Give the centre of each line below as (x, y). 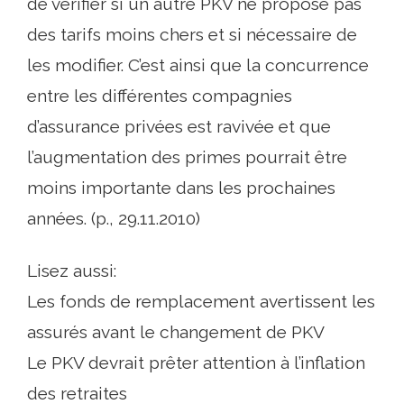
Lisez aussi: (72, 271)
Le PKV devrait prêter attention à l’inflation (196, 363)
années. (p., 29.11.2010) (114, 218)
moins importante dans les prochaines (181, 188)
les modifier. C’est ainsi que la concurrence (198, 65)
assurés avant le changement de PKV (176, 332)
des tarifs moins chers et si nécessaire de (192, 34)
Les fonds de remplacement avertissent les (201, 301)
